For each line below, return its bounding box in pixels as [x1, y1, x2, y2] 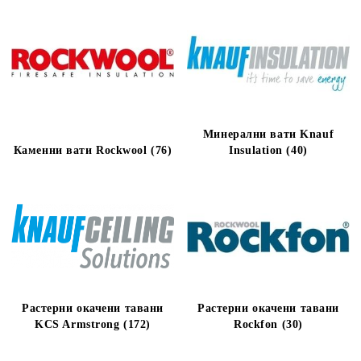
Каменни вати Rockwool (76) [13, 144, 172, 156]
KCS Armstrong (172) [35, 318, 151, 330]
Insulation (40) [229, 144, 308, 156]
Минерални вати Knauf [202, 128, 334, 140]
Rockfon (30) [234, 318, 303, 330]
